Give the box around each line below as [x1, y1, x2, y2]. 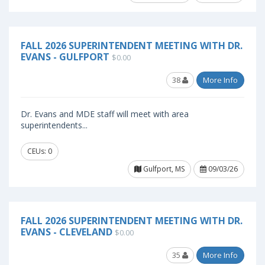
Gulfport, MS [141, 164, 185, 174]
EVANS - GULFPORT [21, 50, 109, 63]
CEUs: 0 [27, 146, 52, 156]
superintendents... [21, 119, 88, 131]
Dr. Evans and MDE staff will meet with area [21, 108, 189, 119]
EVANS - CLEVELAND [21, 225, 112, 238]
